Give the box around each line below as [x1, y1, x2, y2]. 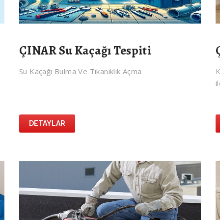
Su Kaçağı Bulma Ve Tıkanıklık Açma [19, 66, 142, 77]
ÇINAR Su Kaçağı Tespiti [19, 42, 151, 59]
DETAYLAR [29, 119, 65, 128]
